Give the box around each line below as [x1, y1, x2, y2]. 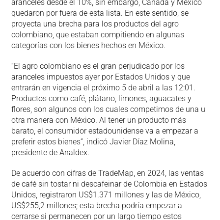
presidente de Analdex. [11, 147, 89, 157]
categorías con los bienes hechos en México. [11, 40, 165, 50]
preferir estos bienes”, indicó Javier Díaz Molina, [11, 137, 175, 146]
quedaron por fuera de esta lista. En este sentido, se [11, 8, 189, 18]
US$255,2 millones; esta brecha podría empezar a [11, 200, 182, 210]
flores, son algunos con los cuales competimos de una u [11, 104, 205, 114]
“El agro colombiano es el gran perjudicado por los [11, 61, 185, 71]
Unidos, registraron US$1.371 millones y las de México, [11, 190, 201, 199]
